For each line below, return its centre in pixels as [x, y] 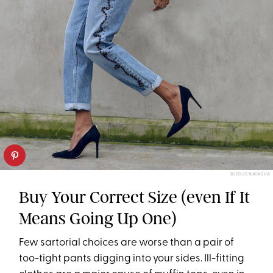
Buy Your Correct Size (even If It [135, 197]
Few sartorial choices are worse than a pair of [127, 243]
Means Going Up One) [98, 218]
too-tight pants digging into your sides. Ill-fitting [132, 258]
